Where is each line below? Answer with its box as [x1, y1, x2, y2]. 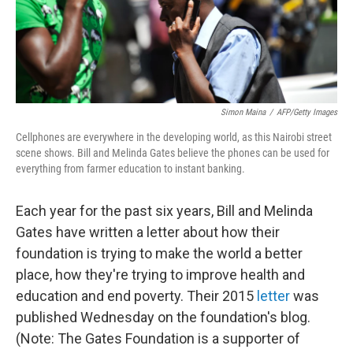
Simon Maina [221, 107, 266, 118]
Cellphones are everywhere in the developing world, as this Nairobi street [16, 131, 332, 144]
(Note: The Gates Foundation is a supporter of [16, 330, 300, 347]
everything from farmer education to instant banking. [16, 162, 245, 176]
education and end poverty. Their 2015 [16, 288, 257, 305]
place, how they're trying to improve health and [16, 266, 305, 284]
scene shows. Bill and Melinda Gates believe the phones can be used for [16, 147, 329, 160]
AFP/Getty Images [277, 107, 337, 118]
